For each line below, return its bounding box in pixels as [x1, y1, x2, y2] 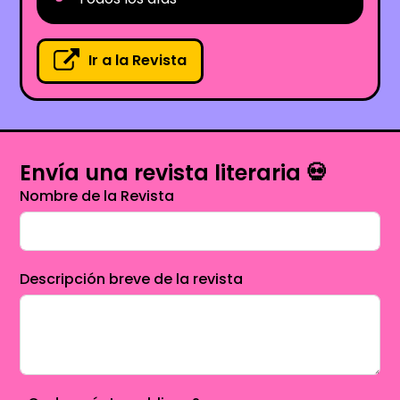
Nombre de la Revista [20, 185, 175, 206]
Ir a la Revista [88, 50, 187, 71]
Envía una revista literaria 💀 [20, 157, 329, 187]
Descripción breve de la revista [20, 268, 244, 289]
